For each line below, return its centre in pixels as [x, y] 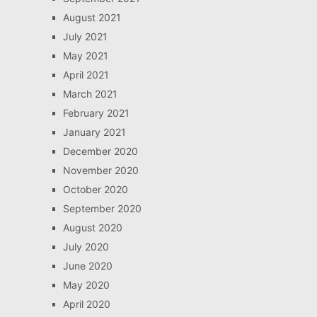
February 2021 [96, 113]
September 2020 [102, 208]
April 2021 [86, 74]
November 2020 [100, 170]
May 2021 [85, 55]
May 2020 [86, 284]
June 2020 [87, 265]
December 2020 [100, 151]
